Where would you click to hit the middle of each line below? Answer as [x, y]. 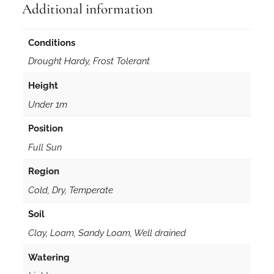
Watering [49, 257]
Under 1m [47, 104]
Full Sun [45, 147]
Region [43, 171]
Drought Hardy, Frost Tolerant [89, 61]
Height [43, 85]
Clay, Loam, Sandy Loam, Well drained [107, 233]
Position [45, 128]
